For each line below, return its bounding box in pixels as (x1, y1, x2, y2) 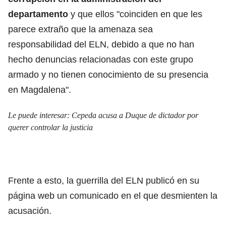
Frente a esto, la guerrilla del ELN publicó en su (8, 175, 199, 186)
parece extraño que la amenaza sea (8, 24, 153, 34)
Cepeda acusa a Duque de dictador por (72, 110, 198, 120)
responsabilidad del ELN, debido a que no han (8, 39, 194, 49)
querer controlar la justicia (8, 123, 93, 132)
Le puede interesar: (8, 110, 72, 120)
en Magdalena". (8, 84, 71, 95)
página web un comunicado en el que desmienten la (8, 190, 217, 201)
